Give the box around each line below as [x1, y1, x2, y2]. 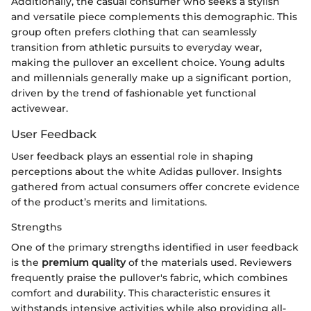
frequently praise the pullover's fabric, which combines [11, 271, 287, 284]
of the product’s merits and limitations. [11, 195, 207, 208]
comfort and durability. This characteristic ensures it [11, 286, 271, 299]
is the [11, 255, 42, 269]
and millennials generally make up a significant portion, [11, 71, 291, 84]
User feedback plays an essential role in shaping [11, 149, 253, 162]
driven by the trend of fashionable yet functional [11, 86, 256, 99]
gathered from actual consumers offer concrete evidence [11, 180, 300, 193]
